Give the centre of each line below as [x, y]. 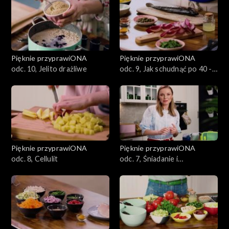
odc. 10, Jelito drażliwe [49, 68]
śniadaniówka [142, 169]
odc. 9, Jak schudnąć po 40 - [166, 68]
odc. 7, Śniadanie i [149, 158]
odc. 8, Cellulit [35, 158]
